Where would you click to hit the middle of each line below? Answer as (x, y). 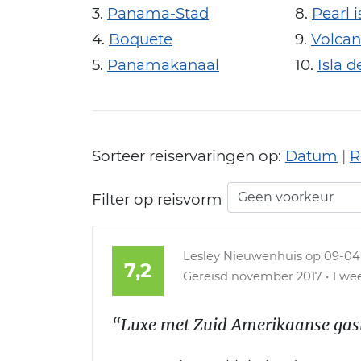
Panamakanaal (163, 65)
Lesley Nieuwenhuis (243, 257)
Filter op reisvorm (157, 200)
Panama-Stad (158, 14)
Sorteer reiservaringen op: (189, 156)
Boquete (141, 39)
